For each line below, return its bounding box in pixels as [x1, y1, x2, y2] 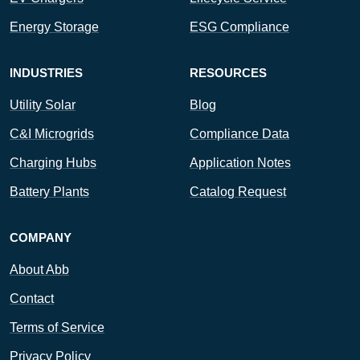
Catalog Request [190, 185, 286, 198]
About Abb [10, 263, 69, 276]
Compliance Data [190, 127, 289, 141]
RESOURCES [190, 66, 267, 80]
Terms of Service [10, 321, 104, 334]
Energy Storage [10, 20, 99, 34]
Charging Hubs [10, 156, 96, 170]
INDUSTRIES [10, 66, 83, 80]
